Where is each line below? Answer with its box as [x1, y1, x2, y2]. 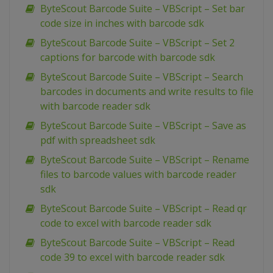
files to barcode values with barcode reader [40, 168, 236, 182]
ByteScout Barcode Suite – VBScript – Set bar [40, 2, 245, 16]
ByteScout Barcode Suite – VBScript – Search [40, 70, 243, 84]
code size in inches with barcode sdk [40, 16, 204, 30]
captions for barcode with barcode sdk [40, 51, 215, 65]
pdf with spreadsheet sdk [40, 133, 155, 147]
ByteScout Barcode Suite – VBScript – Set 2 [40, 36, 235, 50]
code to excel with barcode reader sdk [40, 216, 211, 230]
